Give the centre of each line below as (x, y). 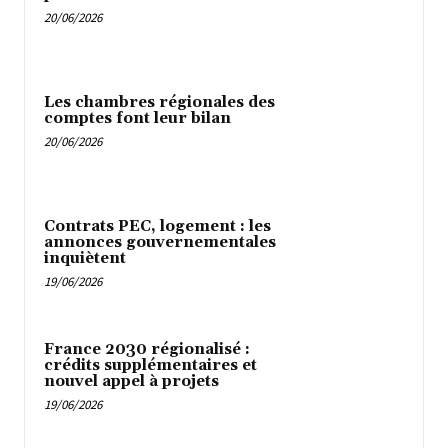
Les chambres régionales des (159, 102)
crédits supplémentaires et (150, 366)
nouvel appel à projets (131, 382)
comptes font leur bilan (137, 118)
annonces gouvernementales (160, 242)
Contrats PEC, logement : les (157, 226)
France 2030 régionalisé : (147, 350)
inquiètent (85, 258)
